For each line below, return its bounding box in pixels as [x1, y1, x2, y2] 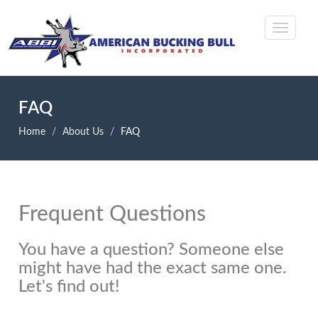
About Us [62, 127, 104, 137]
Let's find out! [18, 278, 121, 295]
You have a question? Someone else [18, 241, 285, 258]
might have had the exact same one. [18, 260, 287, 277]
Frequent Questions [18, 204, 207, 225]
